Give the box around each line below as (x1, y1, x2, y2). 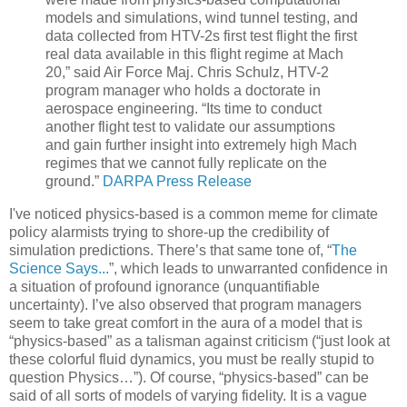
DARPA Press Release (103, 174, 252, 190)
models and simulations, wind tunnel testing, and (45, 10, 358, 26)
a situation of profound (9, 279, 155, 295)
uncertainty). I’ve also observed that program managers (9, 297, 362, 313)
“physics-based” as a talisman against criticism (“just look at (9, 333, 390, 350)
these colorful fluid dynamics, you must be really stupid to (9, 352, 374, 368)
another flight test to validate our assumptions (45, 119, 335, 135)
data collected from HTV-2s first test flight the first (45, 28, 357, 45)
